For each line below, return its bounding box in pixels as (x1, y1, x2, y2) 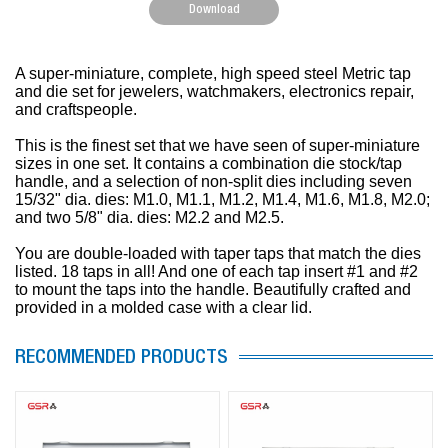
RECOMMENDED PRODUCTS (15, 349, 228, 370)
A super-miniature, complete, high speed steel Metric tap (15, 65, 411, 83)
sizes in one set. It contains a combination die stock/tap (15, 155, 402, 173)
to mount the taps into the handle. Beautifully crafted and (15, 281, 411, 299)
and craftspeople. (15, 101, 141, 119)
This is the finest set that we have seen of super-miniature (15, 137, 420, 155)
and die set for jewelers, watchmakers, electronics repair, (15, 83, 414, 101)
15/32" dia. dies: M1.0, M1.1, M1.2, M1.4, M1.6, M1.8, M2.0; (15, 191, 430, 209)
